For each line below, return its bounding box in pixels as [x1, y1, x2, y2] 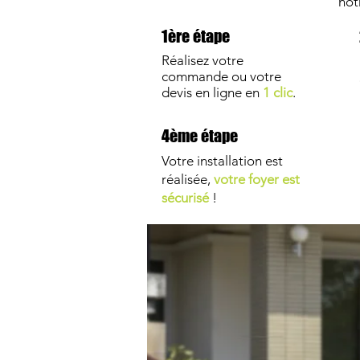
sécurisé [161, 190, 209, 206]
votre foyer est [213, 171, 300, 187]
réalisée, [161, 171, 214, 187]
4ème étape [161, 126, 238, 145]
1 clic [262, 84, 292, 100]
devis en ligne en [161, 84, 263, 100]
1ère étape [161, 27, 230, 46]
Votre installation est [161, 153, 283, 169]
